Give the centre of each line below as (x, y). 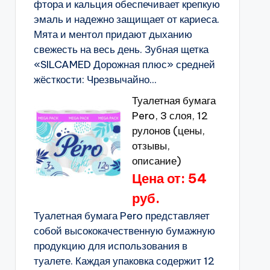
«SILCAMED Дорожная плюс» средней (124, 64)
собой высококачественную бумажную (124, 231)
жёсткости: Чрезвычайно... (95, 80)
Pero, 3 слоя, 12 (170, 116)
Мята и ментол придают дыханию (113, 34)
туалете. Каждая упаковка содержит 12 (124, 261)
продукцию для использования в (110, 246)
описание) (156, 161)
